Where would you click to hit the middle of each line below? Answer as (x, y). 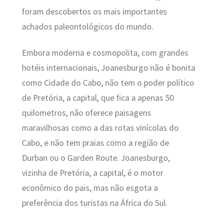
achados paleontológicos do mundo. (87, 27)
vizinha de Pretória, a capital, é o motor (92, 173)
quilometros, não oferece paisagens (86, 113)
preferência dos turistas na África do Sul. (94, 203)
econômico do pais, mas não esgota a (90, 188)
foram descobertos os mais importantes (94, 12)
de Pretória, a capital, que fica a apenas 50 (98, 98)
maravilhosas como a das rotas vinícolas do (100, 128)
